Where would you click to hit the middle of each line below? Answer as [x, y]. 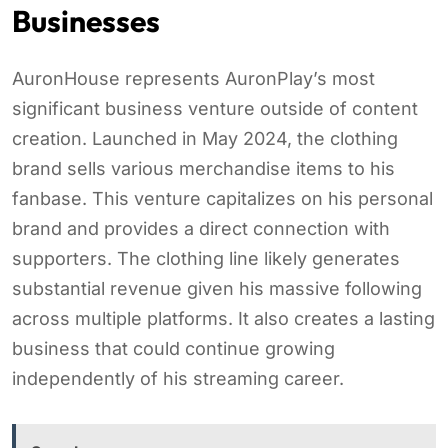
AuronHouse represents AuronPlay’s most [193, 78]
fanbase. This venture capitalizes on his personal [222, 198]
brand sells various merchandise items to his [203, 168]
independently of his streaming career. [178, 378]
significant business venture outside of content [215, 108]
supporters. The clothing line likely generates [206, 258]
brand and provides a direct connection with [201, 228]
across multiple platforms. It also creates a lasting [223, 318]
